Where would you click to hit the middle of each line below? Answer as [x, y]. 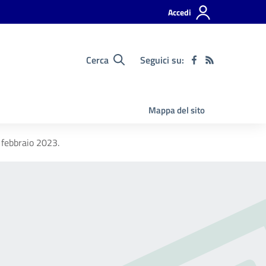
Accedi [180, 12]
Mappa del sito [177, 110]
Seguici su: [162, 60]
